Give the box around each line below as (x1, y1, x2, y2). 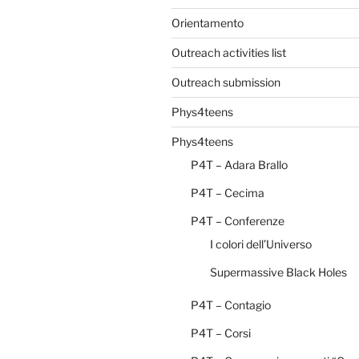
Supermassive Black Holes (210, 264, 347, 279)
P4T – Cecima (191, 185, 264, 200)
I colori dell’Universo (210, 236, 312, 251)
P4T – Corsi (191, 325, 251, 340)
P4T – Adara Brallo (191, 157, 288, 171)
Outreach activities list (171, 45, 286, 59)
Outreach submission (171, 75, 280, 89)
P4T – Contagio (191, 297, 271, 312)
